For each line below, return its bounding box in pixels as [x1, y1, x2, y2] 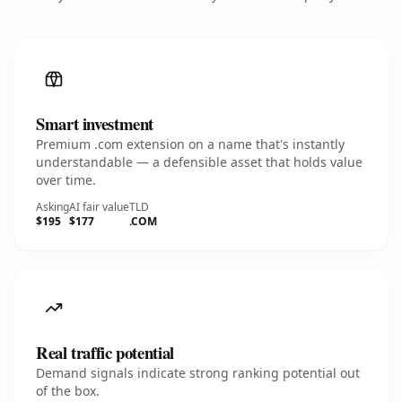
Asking [36, 199, 69, 214]
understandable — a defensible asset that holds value [36, 153, 363, 170]
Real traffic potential [36, 340, 174, 364]
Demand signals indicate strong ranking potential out [36, 364, 360, 381]
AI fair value [69, 199, 129, 214]
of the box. [36, 382, 100, 399]
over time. [36, 171, 96, 188]
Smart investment [36, 111, 154, 135]
